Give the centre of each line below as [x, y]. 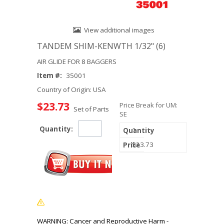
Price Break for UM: [148, 105]
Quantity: [56, 129]
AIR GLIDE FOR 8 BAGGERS [77, 61]
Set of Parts [91, 109]
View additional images [119, 30]
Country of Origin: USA [71, 89]
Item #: [49, 75]
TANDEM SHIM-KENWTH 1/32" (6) [101, 46]
